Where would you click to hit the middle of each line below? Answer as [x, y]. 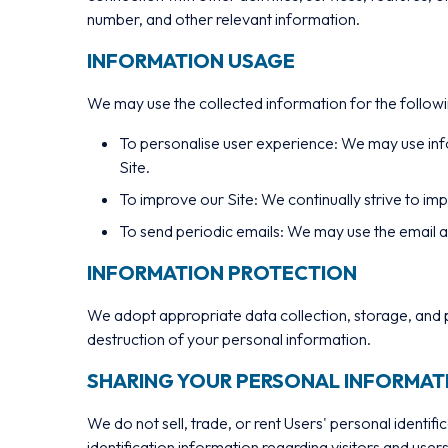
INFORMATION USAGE [191, 60]
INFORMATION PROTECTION [222, 272]
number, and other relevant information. [223, 19]
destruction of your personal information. [229, 339]
